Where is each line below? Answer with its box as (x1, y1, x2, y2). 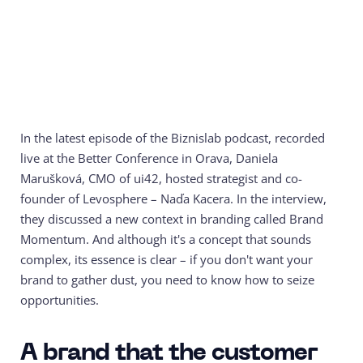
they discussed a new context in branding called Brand (20, 211, 323, 228)
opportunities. (20, 292, 102, 309)
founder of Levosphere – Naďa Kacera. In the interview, (20, 190, 327, 207)
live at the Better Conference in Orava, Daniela (20, 150, 278, 167)
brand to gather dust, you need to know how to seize (20, 271, 314, 288)
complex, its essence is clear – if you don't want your (20, 251, 313, 268)
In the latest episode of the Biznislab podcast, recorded (20, 130, 325, 147)
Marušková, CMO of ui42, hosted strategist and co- (20, 170, 302, 187)
